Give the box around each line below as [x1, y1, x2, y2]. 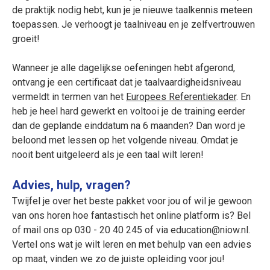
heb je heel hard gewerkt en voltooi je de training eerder [12, 105, 245, 117]
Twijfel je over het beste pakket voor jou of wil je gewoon [12, 195, 252, 207]
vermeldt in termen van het [12, 90, 126, 102]
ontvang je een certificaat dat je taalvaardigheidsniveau [12, 76, 241, 88]
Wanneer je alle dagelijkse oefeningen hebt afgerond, [12, 61, 235, 74]
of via [142, 224, 171, 236]
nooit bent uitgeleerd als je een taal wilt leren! [12, 148, 204, 160]
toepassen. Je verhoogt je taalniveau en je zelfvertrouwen [12, 18, 255, 30]
